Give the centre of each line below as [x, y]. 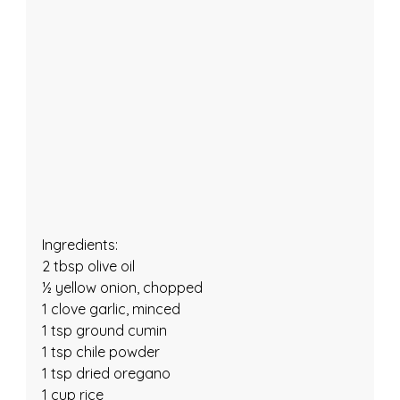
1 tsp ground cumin [104, 330]
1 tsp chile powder [100, 351]
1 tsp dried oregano [106, 373]
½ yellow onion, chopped [122, 287]
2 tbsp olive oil [88, 266]
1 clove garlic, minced [111, 308]
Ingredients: [79, 244]
